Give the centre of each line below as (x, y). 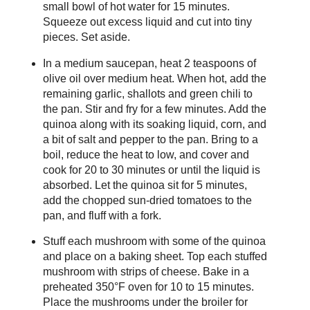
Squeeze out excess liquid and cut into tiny (147, 21)
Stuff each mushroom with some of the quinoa (154, 241)
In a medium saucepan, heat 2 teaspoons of (149, 63)
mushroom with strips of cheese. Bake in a (146, 272)
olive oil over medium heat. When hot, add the (154, 78)
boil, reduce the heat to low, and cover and (146, 154)
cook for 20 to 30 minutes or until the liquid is (151, 170)
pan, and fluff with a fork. (102, 215)
